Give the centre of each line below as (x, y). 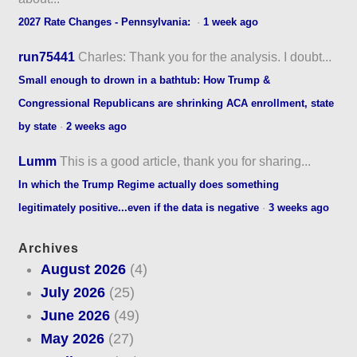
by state (38, 126)
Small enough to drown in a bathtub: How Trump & (145, 80)
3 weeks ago (299, 207)
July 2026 (73, 293)
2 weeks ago (97, 126)
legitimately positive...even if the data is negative (139, 207)
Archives (49, 249)
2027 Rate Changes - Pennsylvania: (106, 22)
